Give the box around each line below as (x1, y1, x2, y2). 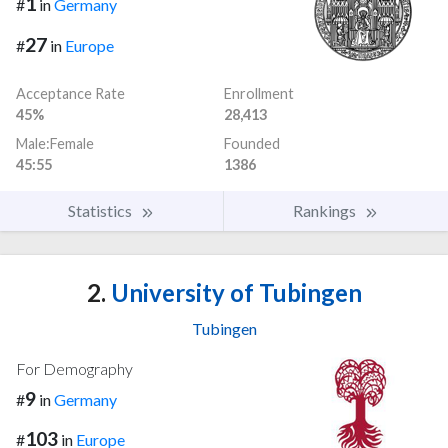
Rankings (293, 200, 359, 220)
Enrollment (224, 84, 294, 102)
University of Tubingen (105, 277, 362, 307)
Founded (224, 134, 280, 152)
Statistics (68, 200, 135, 220)
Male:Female (16, 134, 94, 152)
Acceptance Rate (16, 84, 125, 102)
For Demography (16, 358, 133, 378)
